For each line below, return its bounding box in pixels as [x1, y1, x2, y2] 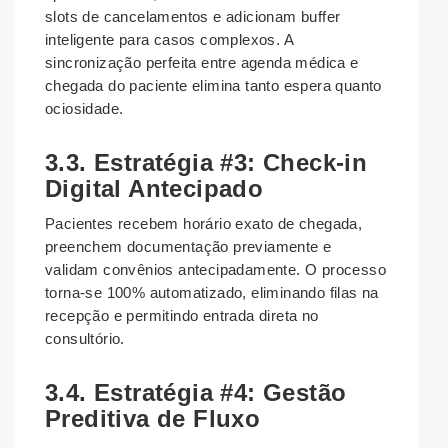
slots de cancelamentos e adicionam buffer [45, 8, 341, 26]
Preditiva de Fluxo [45, 405, 261, 433]
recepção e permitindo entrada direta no [45, 307, 319, 325]
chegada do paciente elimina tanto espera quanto [45, 77, 382, 95]
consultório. [45, 330, 125, 348]
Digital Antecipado [45, 175, 264, 203]
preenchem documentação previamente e [45, 238, 332, 256]
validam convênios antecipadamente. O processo [45, 261, 386, 279]
